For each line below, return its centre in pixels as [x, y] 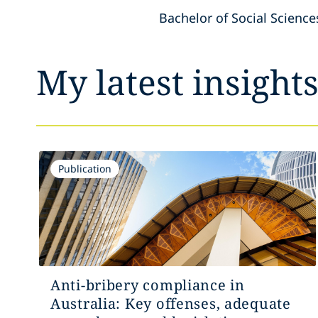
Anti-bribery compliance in [147, 285]
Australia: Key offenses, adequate [170, 303]
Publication [84, 169]
